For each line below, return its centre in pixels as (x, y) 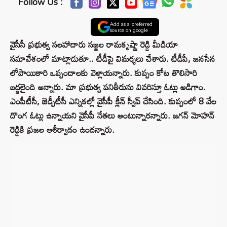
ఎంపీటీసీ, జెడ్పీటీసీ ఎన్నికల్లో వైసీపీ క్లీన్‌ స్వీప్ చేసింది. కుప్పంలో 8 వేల (113, 101)
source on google (129, 30)
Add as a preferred (131, 24)
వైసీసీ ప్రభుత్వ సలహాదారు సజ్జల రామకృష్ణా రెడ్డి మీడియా (94, 45)
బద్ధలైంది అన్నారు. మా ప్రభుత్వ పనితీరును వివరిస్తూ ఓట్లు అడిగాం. (108, 87)
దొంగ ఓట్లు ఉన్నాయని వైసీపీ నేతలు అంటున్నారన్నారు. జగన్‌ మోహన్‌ (112, 116)
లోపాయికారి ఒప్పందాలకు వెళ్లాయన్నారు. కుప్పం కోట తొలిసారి (104, 73)
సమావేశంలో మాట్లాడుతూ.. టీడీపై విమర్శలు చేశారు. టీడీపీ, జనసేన (112, 59)
